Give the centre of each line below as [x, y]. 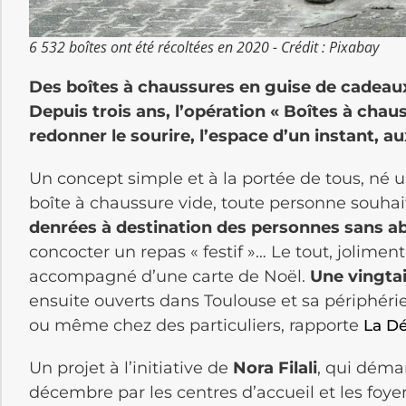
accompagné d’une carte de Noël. [169, 277]
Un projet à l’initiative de [131, 367]
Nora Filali [275, 367]
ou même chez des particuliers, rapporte [196, 326]
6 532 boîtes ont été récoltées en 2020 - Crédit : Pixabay [204, 48]
